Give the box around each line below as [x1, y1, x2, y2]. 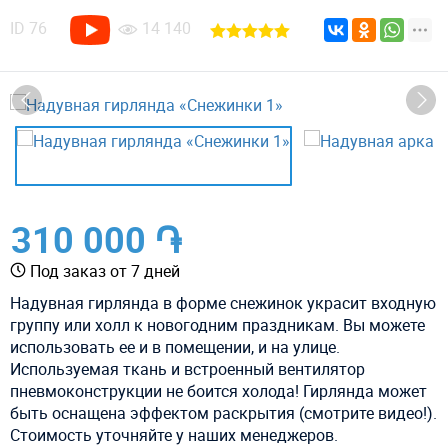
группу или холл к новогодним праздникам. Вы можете [10, 313, 425, 336]
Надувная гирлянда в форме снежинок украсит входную [10, 291, 436, 314]
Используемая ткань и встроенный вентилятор [10, 357, 365, 380]
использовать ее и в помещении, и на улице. [10, 335, 340, 358]
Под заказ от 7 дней [26, 259, 184, 282]
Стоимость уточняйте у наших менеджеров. [10, 423, 338, 446]
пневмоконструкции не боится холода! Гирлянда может [10, 379, 427, 402]
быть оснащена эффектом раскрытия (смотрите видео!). [10, 401, 437, 424]
